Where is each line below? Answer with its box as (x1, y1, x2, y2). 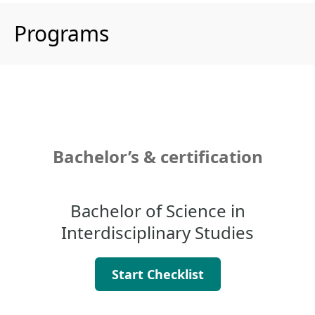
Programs (14, 18, 109, 48)
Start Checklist (111, 265, 204, 283)
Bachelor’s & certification (52, 144, 263, 168)
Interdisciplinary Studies (61, 221, 254, 245)
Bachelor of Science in (70, 199, 245, 223)
